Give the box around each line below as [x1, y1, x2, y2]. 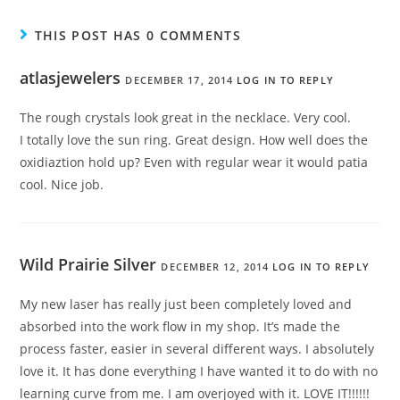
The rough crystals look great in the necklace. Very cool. [20, 109, 352, 127]
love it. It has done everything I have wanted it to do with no [20, 362, 379, 380]
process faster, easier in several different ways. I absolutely [20, 340, 375, 358]
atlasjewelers [20, 67, 121, 89]
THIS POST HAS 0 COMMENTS [34, 27, 241, 45]
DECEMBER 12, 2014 [161, 260, 270, 274]
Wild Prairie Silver [20, 254, 157, 276]
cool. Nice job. [20, 176, 104, 194]
